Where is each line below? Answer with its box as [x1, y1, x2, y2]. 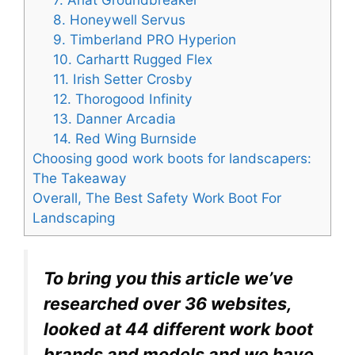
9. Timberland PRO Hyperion [52, 31, 236, 48]
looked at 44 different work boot [44, 319, 313, 340]
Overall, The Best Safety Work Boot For [32, 189, 281, 207]
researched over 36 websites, [44, 293, 292, 315]
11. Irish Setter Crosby [52, 71, 193, 88]
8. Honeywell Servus [52, 11, 185, 29]
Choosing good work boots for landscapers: [32, 150, 311, 167]
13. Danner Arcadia [52, 110, 176, 128]
